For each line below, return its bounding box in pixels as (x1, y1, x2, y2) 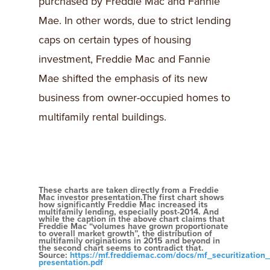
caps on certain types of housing (39, 33, 191, 47)
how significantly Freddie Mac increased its (39, 199, 208, 210)
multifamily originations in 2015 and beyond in (39, 236, 220, 246)
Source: (39, 250, 70, 261)
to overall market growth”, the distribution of (39, 228, 212, 239)
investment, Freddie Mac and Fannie (39, 52, 210, 66)
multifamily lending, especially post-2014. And (39, 207, 219, 218)
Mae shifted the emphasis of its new (39, 72, 207, 86)
